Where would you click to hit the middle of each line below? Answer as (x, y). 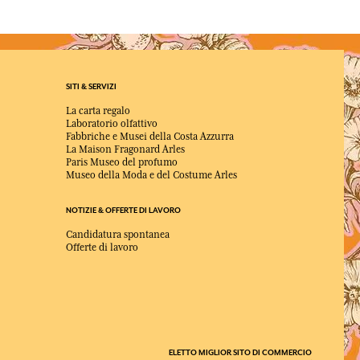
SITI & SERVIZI (91, 87)
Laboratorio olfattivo (112, 124)
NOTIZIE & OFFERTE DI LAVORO (123, 211)
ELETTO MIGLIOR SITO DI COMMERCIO (240, 353)
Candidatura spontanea (118, 235)
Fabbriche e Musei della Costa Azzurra (150, 137)
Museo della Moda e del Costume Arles (151, 176)
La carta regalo (98, 111)
